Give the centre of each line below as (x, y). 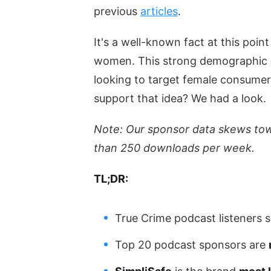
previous (117, 11)
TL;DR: (111, 178)
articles (159, 11)
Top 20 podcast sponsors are (191, 244)
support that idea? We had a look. (180, 98)
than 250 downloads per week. (174, 148)
